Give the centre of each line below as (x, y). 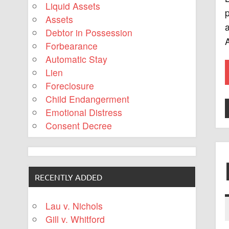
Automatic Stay (77, 59)
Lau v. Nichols (74, 205)
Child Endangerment (88, 99)
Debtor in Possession (89, 33)
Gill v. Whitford (75, 219)
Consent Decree (79, 126)
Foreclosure (70, 86)
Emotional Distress (84, 112)
